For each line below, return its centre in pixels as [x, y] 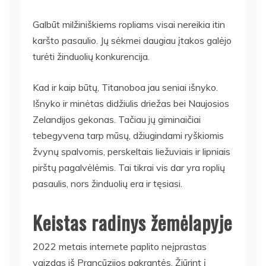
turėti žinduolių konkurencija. [91, 56]
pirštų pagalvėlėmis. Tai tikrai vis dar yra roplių [129, 167]
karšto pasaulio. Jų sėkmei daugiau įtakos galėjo [132, 40]
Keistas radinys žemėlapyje [132, 222]
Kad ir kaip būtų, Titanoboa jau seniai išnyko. [125, 87]
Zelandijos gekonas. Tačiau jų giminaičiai [117, 119]
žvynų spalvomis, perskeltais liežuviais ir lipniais [132, 151]
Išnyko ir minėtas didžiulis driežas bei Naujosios [131, 103]
